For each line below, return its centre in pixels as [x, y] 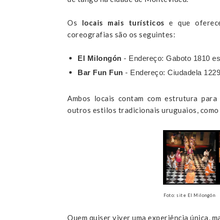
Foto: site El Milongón [189, 195]
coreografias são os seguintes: [121, 34]
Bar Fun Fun [100, 72]
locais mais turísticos [125, 23]
